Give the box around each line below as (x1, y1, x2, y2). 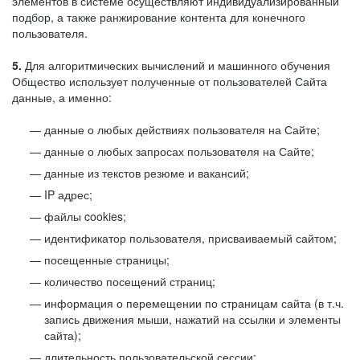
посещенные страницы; (44, 252, 170, 268)
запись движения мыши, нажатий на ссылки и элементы (44, 311, 341, 327)
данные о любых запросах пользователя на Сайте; (44, 143, 314, 159)
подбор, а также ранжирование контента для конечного (12, 9, 305, 25)
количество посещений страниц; (44, 273, 215, 289)
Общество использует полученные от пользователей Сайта (12, 73, 327, 89)
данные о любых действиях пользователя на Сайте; (44, 121, 320, 137)
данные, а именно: (12, 89, 112, 105)
